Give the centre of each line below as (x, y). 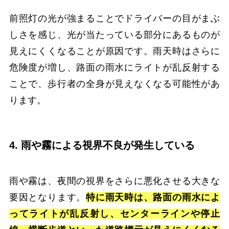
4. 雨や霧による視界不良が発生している (102, 145)
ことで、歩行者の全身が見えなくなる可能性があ (114, 84)
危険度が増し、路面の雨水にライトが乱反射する (114, 68)
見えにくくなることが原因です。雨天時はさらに (114, 51)
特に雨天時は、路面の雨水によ (153, 197)
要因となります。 (48, 197)
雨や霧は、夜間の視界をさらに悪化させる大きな (114, 181)
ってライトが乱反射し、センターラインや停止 (114, 213)
